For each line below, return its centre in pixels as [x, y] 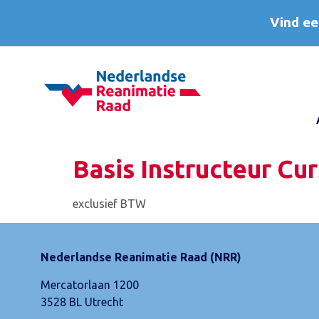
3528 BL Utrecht [82, 302]
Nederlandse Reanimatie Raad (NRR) [141, 257]
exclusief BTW [109, 204]
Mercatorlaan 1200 [90, 284]
